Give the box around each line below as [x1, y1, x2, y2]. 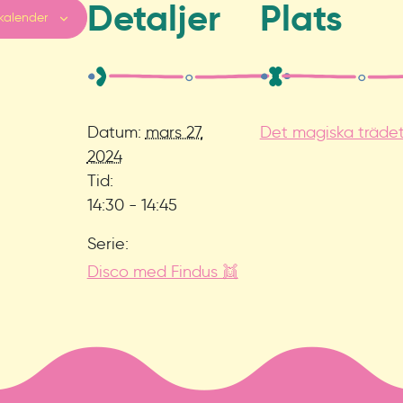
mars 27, [145, 122, 203, 142]
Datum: [86, 122, 141, 142]
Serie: [86, 234, 129, 254]
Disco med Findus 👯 [86, 262, 238, 282]
